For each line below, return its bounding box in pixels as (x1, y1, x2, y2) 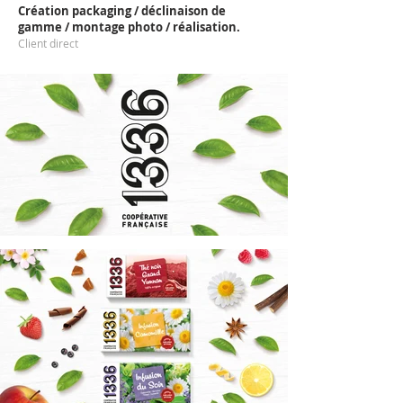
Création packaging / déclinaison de (18, 3, 226, 19)
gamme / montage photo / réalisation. (18, 19, 240, 35)
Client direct (18, 36, 78, 50)
